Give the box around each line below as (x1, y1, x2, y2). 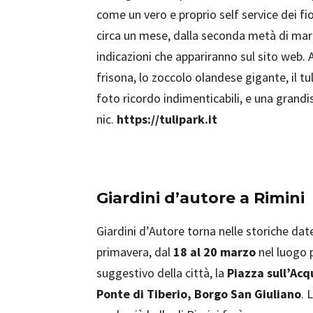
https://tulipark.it (117, 111, 217, 127)
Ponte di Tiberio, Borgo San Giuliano (96, 286, 301, 302)
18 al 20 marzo (173, 244, 256, 260)
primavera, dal (96, 244, 173, 260)
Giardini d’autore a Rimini (96, 189, 305, 208)
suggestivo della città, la (96, 265, 227, 281)
